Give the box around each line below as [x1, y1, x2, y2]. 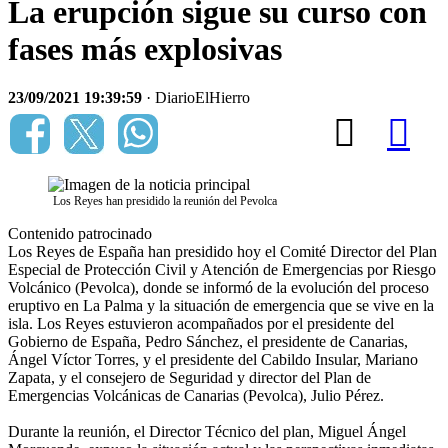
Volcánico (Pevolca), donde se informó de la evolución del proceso [8, 279, 429, 297]
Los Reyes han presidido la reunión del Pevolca [53, 194, 277, 209]
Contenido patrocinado [8, 225, 152, 243]
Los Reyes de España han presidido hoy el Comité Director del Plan [8, 243, 437, 261]
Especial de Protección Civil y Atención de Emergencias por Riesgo [8, 261, 436, 279]
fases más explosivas [8, 30, 282, 67]
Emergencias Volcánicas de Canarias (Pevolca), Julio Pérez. [8, 387, 384, 405]
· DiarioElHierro [142, 89, 250, 107]
